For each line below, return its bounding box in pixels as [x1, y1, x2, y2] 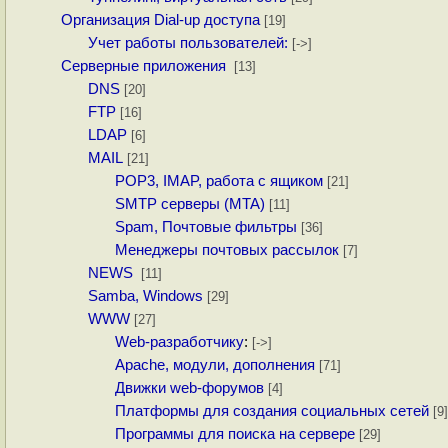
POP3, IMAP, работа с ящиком [114, 173, 323, 190]
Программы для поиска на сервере [114, 426, 355, 443]
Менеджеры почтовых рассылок [114, 242, 339, 259]
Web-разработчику [114, 334, 244, 351]
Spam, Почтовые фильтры [114, 219, 297, 236]
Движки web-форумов [114, 380, 264, 397]
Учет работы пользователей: [87, 35, 288, 52]
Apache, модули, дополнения [114, 357, 315, 374]
